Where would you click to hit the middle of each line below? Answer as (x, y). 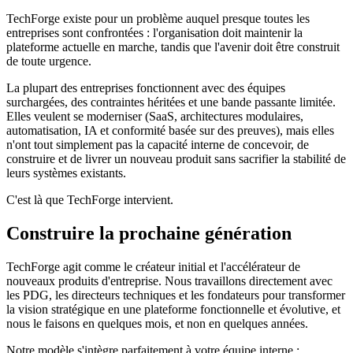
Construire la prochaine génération (149, 233)
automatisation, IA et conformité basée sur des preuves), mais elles (170, 130)
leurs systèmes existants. (66, 173)
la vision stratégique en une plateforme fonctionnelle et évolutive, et (173, 309)
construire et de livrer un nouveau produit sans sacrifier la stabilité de (176, 158)
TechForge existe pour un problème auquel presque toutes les (158, 18)
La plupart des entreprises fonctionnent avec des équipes (146, 87)
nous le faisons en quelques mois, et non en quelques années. (157, 323)
